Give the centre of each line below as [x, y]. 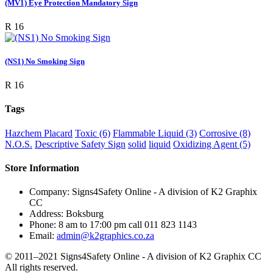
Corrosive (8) [225, 133]
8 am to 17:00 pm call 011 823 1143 [128, 225]
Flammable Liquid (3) [155, 133]
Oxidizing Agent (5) [212, 144]
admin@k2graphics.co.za [105, 236]
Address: [48, 214]
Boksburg [85, 214]
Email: [42, 236]
